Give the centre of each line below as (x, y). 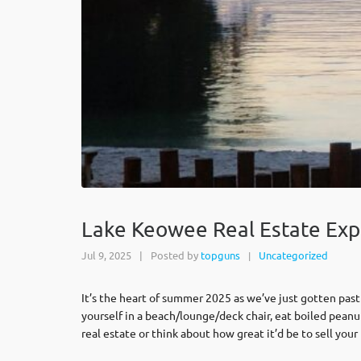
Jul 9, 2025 (106, 255)
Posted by (174, 255)
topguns (220, 255)
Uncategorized (293, 255)
